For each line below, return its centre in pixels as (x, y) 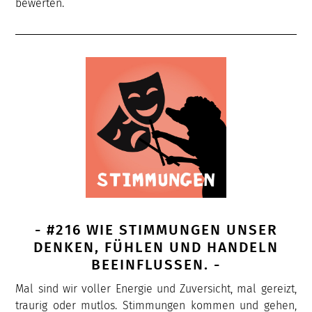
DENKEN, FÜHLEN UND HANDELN (156, 247)
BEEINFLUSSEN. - (156, 265)
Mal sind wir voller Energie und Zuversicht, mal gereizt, (156, 288)
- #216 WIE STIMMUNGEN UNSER (156, 230)
